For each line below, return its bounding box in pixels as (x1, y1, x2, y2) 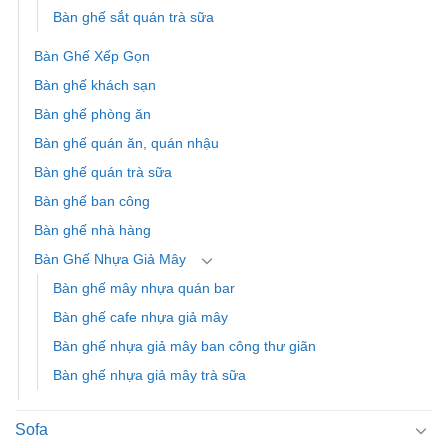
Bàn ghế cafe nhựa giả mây (53, 309, 228, 326)
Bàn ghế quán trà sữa (34, 164, 172, 181)
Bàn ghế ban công (34, 193, 150, 210)
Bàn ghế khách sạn (34, 77, 156, 94)
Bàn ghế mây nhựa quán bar (53, 280, 235, 297)
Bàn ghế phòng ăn (34, 106, 151, 123)
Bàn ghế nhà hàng (34, 222, 151, 239)
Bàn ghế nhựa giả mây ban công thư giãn (53, 338, 316, 355)
